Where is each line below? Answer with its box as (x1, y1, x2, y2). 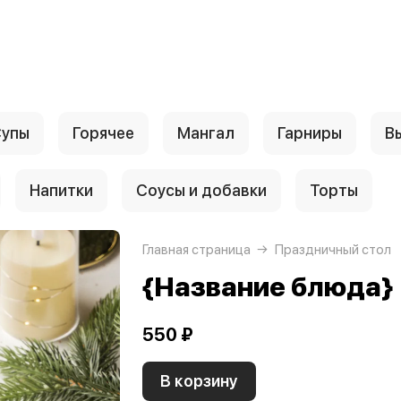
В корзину (160, 371, 238, 390)
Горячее (73, 124, 134, 142)
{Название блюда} (142, 270, 393, 303)
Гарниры (277, 124, 342, 142)
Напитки (30, 181, 93, 200)
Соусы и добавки (136, 181, 267, 200)
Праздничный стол (275, 242, 391, 258)
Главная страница (142, 242, 251, 258)
